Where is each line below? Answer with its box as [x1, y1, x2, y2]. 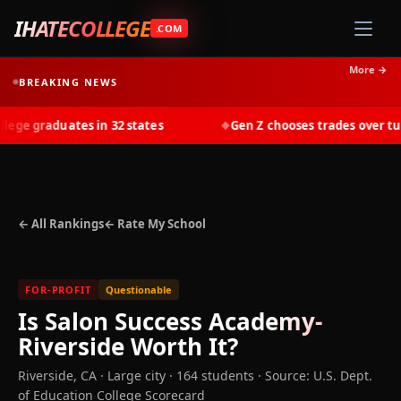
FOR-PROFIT [25, 283, 91, 296]
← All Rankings [18, 216, 104, 232]
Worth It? [124, 330, 238, 363]
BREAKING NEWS [19, 74, 119, 89]
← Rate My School [104, 216, 206, 232]
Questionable [105, 283, 172, 296]
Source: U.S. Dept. [265, 367, 372, 384]
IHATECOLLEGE [14, 13, 150, 43]
